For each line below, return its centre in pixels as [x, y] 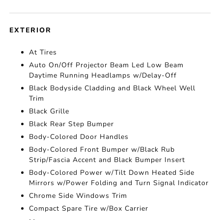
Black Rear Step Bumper [72, 124]
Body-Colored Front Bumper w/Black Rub [102, 150]
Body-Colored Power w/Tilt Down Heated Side [112, 173]
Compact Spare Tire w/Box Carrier [89, 208]
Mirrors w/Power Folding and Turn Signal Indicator [119, 183]
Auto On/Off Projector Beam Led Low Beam [107, 65]
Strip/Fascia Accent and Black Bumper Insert [107, 160]
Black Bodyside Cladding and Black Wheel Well [112, 88]
